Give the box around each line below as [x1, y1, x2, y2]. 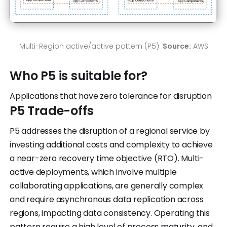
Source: [162, 41, 191, 52]
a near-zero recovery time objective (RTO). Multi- [10, 153, 204, 165]
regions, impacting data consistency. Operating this [10, 207, 210, 219]
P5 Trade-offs [10, 102, 94, 120]
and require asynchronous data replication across [10, 194, 204, 206]
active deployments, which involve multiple [10, 166, 177, 178]
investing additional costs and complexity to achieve [10, 139, 213, 151]
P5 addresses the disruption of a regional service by [10, 125, 210, 137]
